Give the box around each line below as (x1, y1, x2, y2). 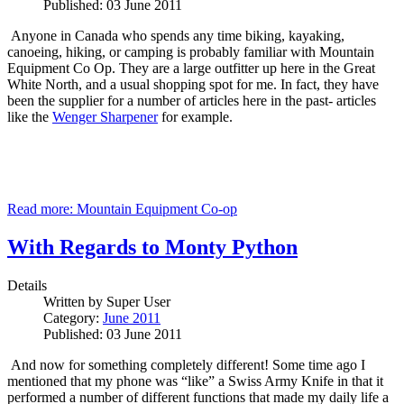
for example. (158, 108, 233, 124)
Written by (43, 293, 106, 309)
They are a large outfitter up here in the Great (119, 60, 375, 76)
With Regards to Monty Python (7, 234, 298, 259)
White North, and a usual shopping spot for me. (7, 76, 277, 92)
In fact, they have (280, 76, 379, 92)
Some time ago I (272, 356, 365, 372)
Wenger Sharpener (52, 108, 158, 124)
